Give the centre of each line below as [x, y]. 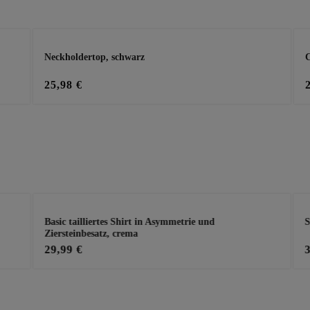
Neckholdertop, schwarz [95, 57]
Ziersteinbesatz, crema [91, 233]
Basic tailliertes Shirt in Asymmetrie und [130, 221]
